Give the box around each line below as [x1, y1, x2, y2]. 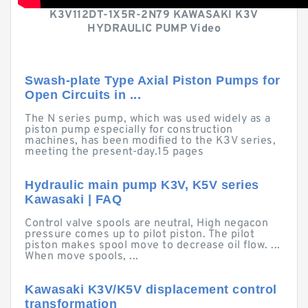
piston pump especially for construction [25, 123, 233, 137]
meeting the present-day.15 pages [25, 145, 203, 159]
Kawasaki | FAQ [25, 192, 122, 206]
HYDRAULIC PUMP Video [87, 22, 221, 36]
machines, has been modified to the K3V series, [25, 134, 276, 148]
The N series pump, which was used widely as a [25, 112, 271, 126]
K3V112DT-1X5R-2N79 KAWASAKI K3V [49, 8, 258, 22]
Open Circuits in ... [25, 88, 141, 102]
